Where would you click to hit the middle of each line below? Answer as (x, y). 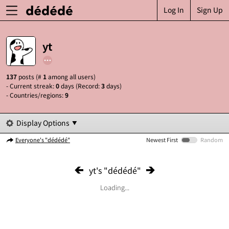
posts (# (30, 76)
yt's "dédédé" (115, 170)
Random (212, 140)
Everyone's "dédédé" (43, 140)
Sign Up (210, 10)
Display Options (43, 123)
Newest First (162, 140)
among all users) (71, 76)
